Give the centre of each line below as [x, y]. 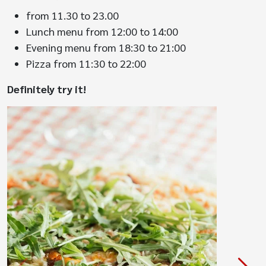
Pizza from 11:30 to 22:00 [86, 63]
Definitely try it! [47, 88]
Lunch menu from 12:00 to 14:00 [102, 31]
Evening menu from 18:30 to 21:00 [106, 47]
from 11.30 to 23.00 [72, 15]
